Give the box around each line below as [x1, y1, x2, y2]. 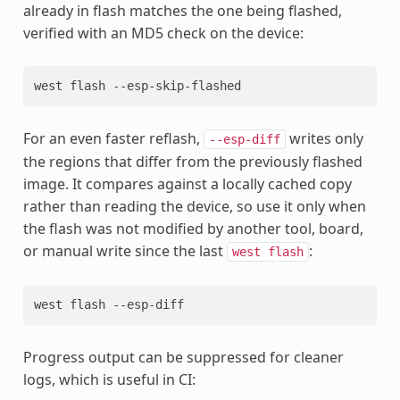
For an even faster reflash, [22, 128, 204, 148]
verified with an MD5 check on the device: [22, 22, 304, 43]
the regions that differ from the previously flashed [22, 151, 362, 171]
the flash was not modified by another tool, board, [22, 218, 363, 238]
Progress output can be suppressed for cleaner [22, 346, 344, 367]
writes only [285, 128, 363, 148]
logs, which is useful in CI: [22, 369, 196, 389]
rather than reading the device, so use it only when [22, 196, 366, 216]
